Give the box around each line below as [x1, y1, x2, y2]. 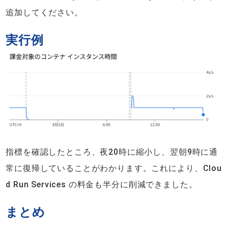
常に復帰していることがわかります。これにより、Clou [6, 163, 222, 173]
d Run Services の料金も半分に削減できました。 [6, 179, 197, 189]
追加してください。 [6, 8, 83, 18]
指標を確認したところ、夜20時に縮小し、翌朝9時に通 [6, 147, 218, 157]
